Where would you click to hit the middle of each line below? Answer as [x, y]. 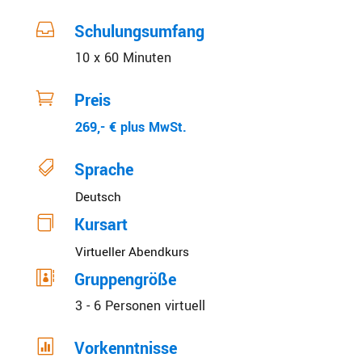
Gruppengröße [125, 280]
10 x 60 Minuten [123, 57]
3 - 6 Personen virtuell [140, 305]
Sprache [103, 170]
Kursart [101, 225]
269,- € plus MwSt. [130, 127]
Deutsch [98, 197]
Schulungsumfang [139, 32]
